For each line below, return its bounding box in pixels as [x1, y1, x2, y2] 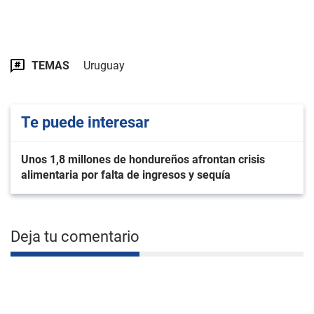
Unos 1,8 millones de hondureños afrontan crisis [21, 153, 265, 166]
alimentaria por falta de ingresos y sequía [21, 168, 231, 182]
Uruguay [83, 59, 125, 72]
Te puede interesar [21, 114, 149, 131]
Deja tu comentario [11, 228, 139, 245]
